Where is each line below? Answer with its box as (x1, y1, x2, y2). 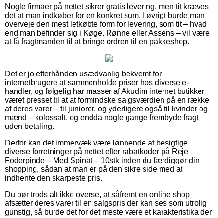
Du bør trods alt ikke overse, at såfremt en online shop (5, 190, 190, 199)
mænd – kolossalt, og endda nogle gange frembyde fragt (5, 113, 199, 122)
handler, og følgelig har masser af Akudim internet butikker (5, 87, 204, 95)
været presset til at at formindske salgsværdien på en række (5, 95, 209, 104)
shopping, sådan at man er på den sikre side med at (5, 164, 182, 173)
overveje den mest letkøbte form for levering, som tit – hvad (5, 19, 207, 28)
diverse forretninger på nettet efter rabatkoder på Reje (5, 147, 188, 156)
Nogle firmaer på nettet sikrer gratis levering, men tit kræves (5, 2, 209, 11)
